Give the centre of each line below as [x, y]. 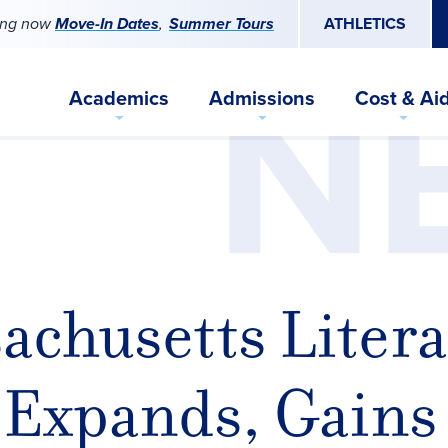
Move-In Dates [107, 23]
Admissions [262, 97]
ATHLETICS [365, 23]
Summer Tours [221, 23]
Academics [119, 97]
